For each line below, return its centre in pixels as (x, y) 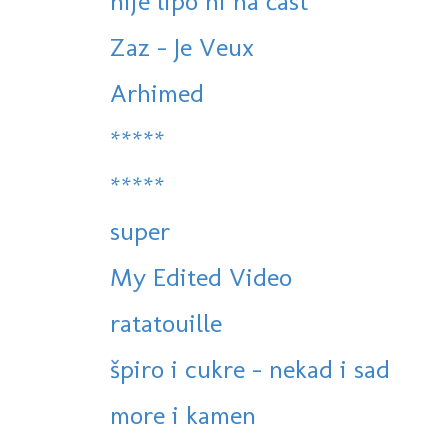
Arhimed (157, 93)
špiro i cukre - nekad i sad (250, 369)
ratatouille (166, 323)
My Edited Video (201, 277)
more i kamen (183, 415)
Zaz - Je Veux (182, 47)
